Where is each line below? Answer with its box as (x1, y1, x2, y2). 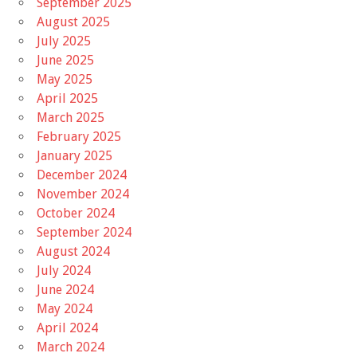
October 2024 (37, 205, 115, 221)
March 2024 (37, 339, 104, 355)
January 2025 (37, 147, 112, 163)
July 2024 (37, 262, 91, 278)
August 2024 (37, 243, 110, 259)
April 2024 (37, 320, 98, 335)
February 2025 (37, 128, 121, 144)
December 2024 (37, 167, 127, 182)
